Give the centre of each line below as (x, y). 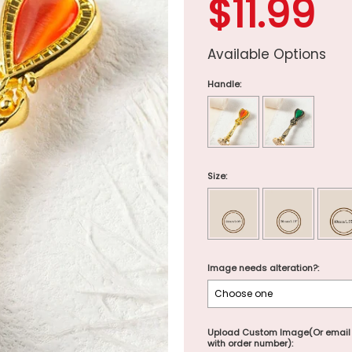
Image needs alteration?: (263, 268)
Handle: (224, 84)
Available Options (267, 54)
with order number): (250, 343)
